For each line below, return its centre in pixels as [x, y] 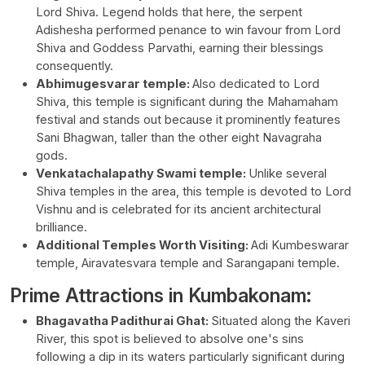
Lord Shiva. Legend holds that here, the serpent [169, 13]
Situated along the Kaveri [281, 321]
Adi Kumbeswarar [300, 246]
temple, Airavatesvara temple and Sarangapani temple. [188, 264]
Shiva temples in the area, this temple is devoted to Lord [193, 192]
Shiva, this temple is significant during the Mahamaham [187, 102]
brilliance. [62, 228]
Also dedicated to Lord [256, 84]
